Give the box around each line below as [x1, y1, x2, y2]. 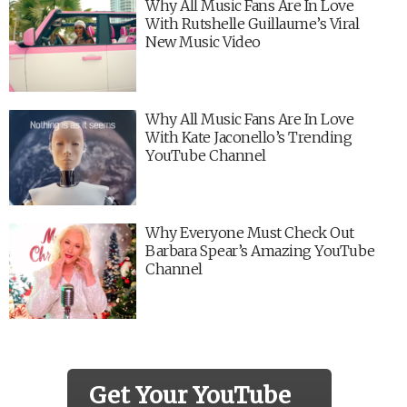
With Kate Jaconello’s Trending [145, 127, 352, 146]
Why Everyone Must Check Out [145, 223, 354, 242]
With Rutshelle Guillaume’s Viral [145, 14, 359, 33]
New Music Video [145, 32, 261, 51]
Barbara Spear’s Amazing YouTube [145, 241, 375, 260]
